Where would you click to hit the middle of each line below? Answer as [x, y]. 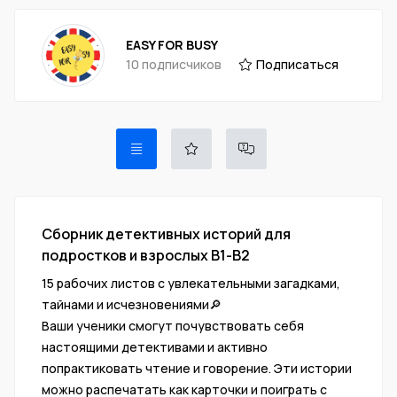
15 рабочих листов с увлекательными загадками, [191, 283]
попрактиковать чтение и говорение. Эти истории [197, 368]
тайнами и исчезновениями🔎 [132, 304]
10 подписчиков [173, 64]
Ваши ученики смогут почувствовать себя [173, 325]
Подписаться [297, 64]
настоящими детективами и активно [155, 346]
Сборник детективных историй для [166, 234]
